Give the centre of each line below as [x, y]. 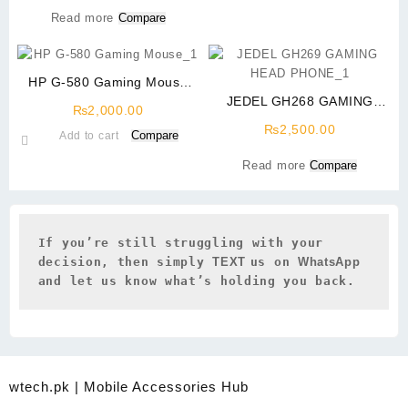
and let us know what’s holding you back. [196, 280]
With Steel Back [108, 101]
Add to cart [89, 135]
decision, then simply [125, 261]
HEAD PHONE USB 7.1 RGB [300, 120]
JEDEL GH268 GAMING [300, 101]
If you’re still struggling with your [180, 242]
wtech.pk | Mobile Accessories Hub [129, 386]
